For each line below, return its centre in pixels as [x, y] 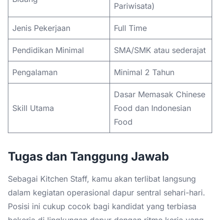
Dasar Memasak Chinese [160, 94]
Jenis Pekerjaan [41, 28]
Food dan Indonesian [152, 108]
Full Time [130, 28]
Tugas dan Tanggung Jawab [88, 156]
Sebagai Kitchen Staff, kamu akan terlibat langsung [102, 179]
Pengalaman [35, 72]
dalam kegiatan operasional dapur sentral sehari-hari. [107, 192]
